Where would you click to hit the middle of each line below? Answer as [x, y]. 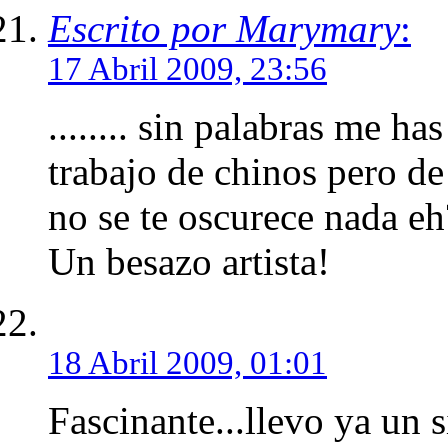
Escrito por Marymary [224, 28]
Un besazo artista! [189, 261]
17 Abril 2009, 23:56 [187, 68]
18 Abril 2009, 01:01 [187, 362]
